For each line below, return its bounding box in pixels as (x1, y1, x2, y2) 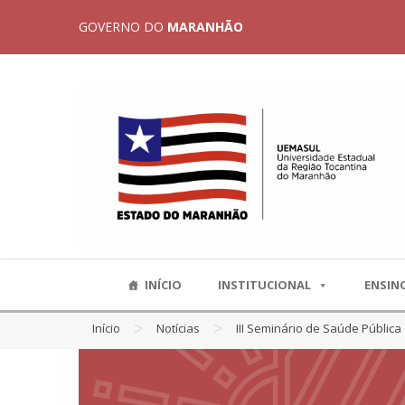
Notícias (156, 320, 200, 337)
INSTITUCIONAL (217, 276, 311, 293)
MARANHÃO (167, 18, 243, 35)
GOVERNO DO (79, 18, 167, 35)
